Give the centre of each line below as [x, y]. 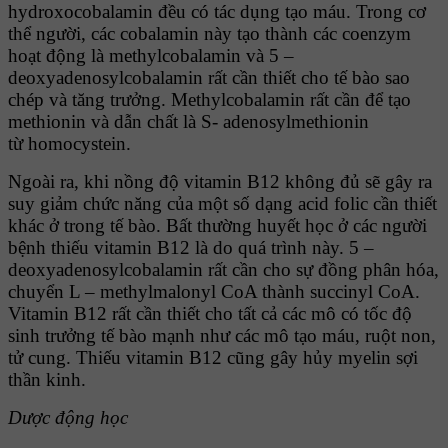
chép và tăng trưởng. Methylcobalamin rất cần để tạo [209, 100]
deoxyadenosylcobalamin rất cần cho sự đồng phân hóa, [223, 270]
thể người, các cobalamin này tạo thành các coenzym [209, 34]
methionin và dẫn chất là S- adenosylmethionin [188, 122]
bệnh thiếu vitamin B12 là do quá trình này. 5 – [191, 248]
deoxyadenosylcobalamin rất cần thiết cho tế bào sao [209, 78]
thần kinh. [47, 380]
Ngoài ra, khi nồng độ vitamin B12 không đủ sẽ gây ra [220, 182]
